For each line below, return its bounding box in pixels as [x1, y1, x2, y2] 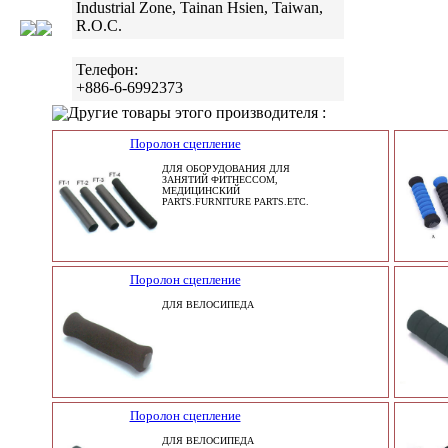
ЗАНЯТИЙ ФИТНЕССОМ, [162, 174, 278, 185]
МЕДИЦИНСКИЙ [162, 185, 240, 196]
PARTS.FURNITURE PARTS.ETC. [162, 196, 309, 207]
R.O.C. [76, 17, 122, 35]
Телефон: [76, 61, 138, 79]
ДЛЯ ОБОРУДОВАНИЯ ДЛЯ [162, 163, 290, 174]
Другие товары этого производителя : [68, 104, 326, 121]
